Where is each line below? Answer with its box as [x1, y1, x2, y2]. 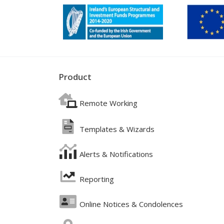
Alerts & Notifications [79, 149, 153, 159]
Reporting [79, 174, 114, 184]
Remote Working [79, 98, 137, 108]
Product [58, 71, 91, 83]
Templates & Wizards [79, 124, 154, 134]
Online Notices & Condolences [79, 199, 183, 209]
